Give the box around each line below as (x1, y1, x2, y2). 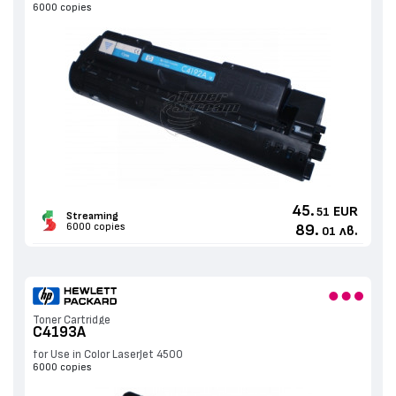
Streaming (65, 210, 118, 222)
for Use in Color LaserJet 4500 (32, 349, 183, 362)
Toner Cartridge (32, 315, 110, 327)
